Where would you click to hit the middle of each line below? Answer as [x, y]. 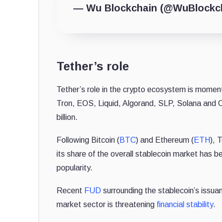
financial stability [185, 204]
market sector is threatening [107, 204]
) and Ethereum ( [165, 140]
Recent [70, 190]
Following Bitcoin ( [88, 140]
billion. [67, 117]
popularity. [75, 167]
